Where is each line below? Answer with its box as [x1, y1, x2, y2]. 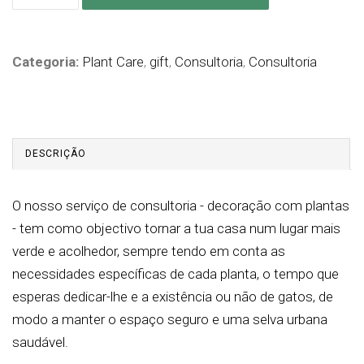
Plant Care [82, 53, 144, 70]
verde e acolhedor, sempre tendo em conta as [12, 242, 285, 259]
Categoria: [12, 53, 82, 70]
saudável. [12, 333, 68, 350]
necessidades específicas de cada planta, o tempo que [12, 265, 339, 282]
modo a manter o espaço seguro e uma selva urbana [12, 310, 327, 327]
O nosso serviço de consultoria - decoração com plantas [12, 197, 349, 214]
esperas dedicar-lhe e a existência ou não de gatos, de [12, 288, 333, 305]
